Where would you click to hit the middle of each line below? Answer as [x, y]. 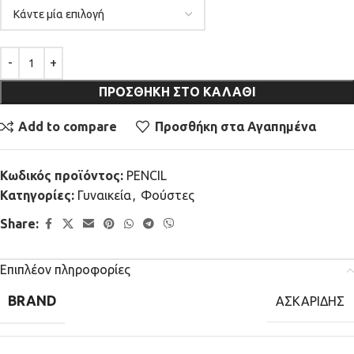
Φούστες [168, 195]
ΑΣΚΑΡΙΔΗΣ [310, 301]
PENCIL [147, 175]
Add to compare [68, 127]
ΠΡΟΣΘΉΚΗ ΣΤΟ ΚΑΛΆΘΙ [177, 91]
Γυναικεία [104, 195]
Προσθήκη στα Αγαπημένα [235, 127]
